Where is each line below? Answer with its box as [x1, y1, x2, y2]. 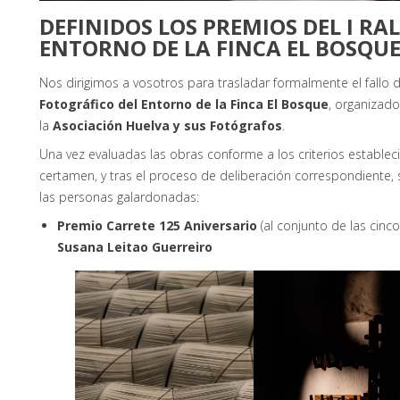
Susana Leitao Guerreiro [57, 237, 212, 255]
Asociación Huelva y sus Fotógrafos [53, 116, 282, 134]
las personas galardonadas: [39, 187, 199, 205]
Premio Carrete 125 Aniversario [57, 216, 257, 234]
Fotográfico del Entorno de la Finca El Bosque [39, 95, 329, 112]
